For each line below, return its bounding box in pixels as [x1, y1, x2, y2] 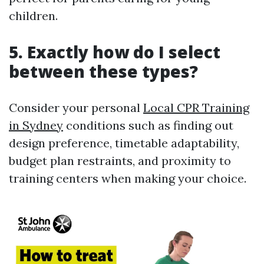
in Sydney [9, 118, 63, 133]
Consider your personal [9, 100, 143, 115]
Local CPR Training [143, 100, 249, 115]
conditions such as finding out [63, 118, 233, 133]
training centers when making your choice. [9, 171, 246, 186]
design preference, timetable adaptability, [9, 136, 239, 150]
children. [9, 8, 58, 23]
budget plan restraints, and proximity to [9, 153, 231, 168]
